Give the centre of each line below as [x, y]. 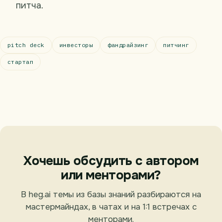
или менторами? [111, 175]
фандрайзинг [128, 45]
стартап [21, 61]
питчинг [176, 45]
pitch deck [26, 45]
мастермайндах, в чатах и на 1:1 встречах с [111, 207]
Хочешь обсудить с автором [111, 161]
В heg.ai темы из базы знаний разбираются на [111, 194]
